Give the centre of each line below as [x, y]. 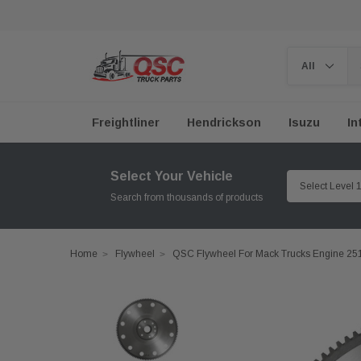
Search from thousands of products [187, 197]
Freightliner [126, 122]
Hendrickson [224, 122]
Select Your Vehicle [172, 176]
